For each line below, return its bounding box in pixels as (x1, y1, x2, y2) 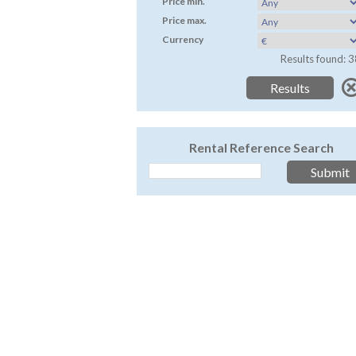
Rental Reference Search (188, 140, 334, 156)
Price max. (161, 14, 207, 26)
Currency (161, 33, 203, 45)
